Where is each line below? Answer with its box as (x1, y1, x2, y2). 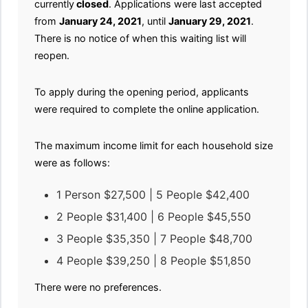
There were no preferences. (34, 281, 162, 293)
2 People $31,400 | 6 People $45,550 (56, 210, 251, 223)
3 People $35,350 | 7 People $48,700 (56, 232, 252, 245)
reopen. (34, 49, 69, 61)
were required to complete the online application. (34, 103, 259, 115)
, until (142, 15, 168, 27)
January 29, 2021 (168, 15, 251, 27)
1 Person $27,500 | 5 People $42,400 (56, 188, 250, 201)
